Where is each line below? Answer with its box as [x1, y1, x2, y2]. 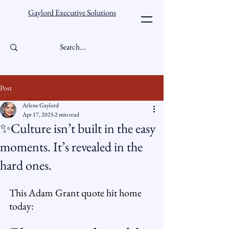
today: [9, 199, 34, 213]
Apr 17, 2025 [22, 110, 54, 119]
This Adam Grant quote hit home [9, 186, 144, 199]
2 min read [55, 110, 79, 119]
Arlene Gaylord [22, 101, 59, 109]
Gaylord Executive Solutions [28, 7, 116, 18]
